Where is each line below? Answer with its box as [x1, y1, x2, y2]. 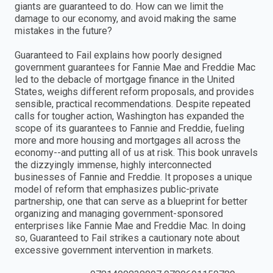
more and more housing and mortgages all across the [15, 135, 241, 147]
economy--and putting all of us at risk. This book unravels [15, 147, 258, 159]
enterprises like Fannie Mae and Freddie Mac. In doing [15, 220, 246, 232]
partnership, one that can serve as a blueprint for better [15, 196, 247, 208]
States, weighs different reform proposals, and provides [15, 86, 254, 98]
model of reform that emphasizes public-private [15, 183, 219, 196]
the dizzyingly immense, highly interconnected [15, 159, 211, 171]
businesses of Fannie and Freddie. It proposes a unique [15, 171, 252, 183]
